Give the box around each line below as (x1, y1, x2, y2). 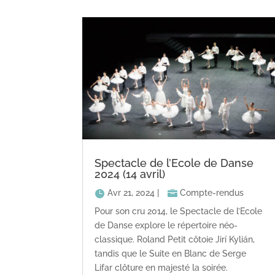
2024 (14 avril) (95, 168, 166, 181)
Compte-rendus (180, 188, 244, 198)
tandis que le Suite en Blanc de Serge (95, 249, 247, 259)
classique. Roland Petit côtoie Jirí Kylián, (95, 234, 255, 245)
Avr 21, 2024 (107, 188, 155, 198)
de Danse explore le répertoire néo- (95, 220, 238, 231)
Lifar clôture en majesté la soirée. (95, 263, 228, 273)
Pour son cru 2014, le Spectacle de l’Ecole (95, 206, 263, 217)
